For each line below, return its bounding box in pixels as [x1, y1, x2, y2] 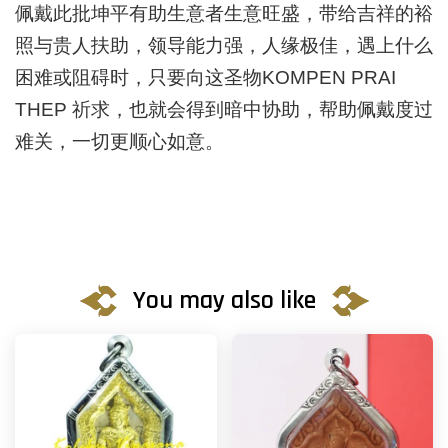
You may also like [126, 283, 322, 317]
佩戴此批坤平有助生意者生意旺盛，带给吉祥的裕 [15, 2, 433, 24]
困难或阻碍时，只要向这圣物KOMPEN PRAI [15, 66, 396, 88]
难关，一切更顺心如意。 [15, 130, 224, 152]
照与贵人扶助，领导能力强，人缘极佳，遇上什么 [15, 34, 433, 56]
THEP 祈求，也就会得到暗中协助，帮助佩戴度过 [15, 98, 433, 120]
